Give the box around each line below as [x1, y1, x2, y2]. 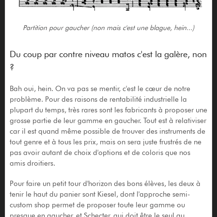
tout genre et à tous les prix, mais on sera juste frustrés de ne [9, 138, 201, 147]
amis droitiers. [9, 159, 55, 168]
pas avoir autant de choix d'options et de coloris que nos [9, 148, 190, 157]
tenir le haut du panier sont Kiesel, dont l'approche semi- [9, 190, 190, 199]
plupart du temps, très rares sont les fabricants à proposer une [9, 106, 207, 115]
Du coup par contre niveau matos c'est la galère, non [9, 49, 207, 60]
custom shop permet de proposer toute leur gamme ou [9, 201, 185, 210]
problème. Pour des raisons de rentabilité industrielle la [9, 95, 187, 104]
